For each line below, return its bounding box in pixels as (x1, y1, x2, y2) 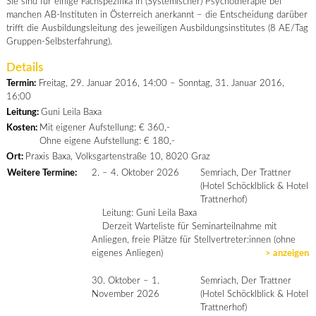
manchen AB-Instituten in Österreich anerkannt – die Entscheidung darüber (6, 11, 308, 20)
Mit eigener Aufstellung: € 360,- (39, 123, 170, 133)
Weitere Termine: (6, 169, 79, 178)
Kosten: (6, 123, 39, 133)
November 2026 (91, 290, 159, 299)
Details (6, 61, 43, 73)
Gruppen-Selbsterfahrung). (6, 37, 112, 47)
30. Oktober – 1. (91, 276, 159, 286)
